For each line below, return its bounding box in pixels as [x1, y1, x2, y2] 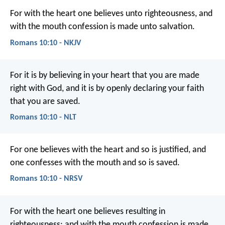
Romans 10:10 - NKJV [10, 39, 81, 47]
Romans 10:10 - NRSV [10, 175, 82, 183]
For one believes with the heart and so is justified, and [10, 145, 206, 155]
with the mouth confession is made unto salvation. [10, 22, 195, 32]
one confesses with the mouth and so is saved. [10, 158, 180, 168]
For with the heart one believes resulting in [10, 206, 165, 216]
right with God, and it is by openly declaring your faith [10, 83, 204, 93]
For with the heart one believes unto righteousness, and [10, 9, 212, 19]
